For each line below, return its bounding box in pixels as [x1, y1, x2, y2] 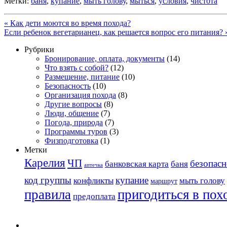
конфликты [73, 175, 113, 185]
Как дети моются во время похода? [8, 18, 131, 27]
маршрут [150, 177, 177, 185]
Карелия [24, 156, 65, 169]
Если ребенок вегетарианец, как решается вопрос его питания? [4, 27, 225, 36]
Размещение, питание [45, 72, 120, 81]
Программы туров [45, 127, 107, 136]
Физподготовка [45, 136, 98, 145]
